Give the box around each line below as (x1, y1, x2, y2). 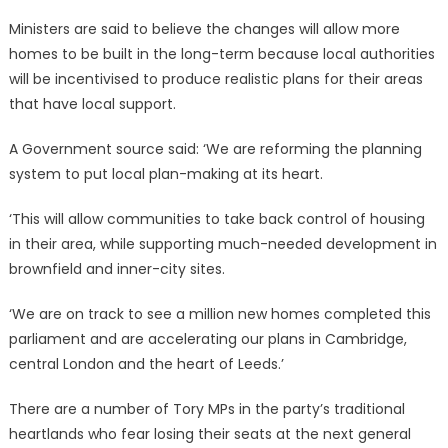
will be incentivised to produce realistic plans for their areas (8, 69, 423, 90)
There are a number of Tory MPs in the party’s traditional (8, 399, 405, 420)
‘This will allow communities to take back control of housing (8, 209, 425, 230)
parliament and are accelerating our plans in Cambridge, (8, 329, 407, 350)
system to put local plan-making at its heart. (8, 164, 323, 185)
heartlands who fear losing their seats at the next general (8, 424, 411, 445)
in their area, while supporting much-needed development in (8, 234, 437, 255)
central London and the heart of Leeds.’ (8, 354, 284, 375)
